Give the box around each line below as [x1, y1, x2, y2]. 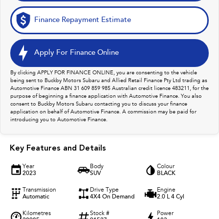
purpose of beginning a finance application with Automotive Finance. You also [10, 94, 202, 100]
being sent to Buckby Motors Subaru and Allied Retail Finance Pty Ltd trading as [10, 78, 207, 84]
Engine [157, 187, 176, 194]
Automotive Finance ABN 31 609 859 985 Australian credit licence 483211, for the [10, 86, 209, 92]
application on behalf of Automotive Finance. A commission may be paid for [10, 109, 197, 115]
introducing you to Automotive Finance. [10, 117, 108, 123]
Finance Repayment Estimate [34, 17, 131, 24]
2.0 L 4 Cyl [157, 194, 185, 200]
